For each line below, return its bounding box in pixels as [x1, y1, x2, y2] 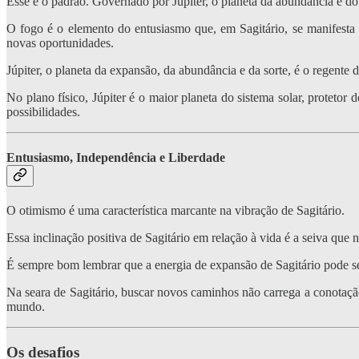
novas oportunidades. [6, 35, 114, 50]
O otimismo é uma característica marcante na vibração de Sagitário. [6, 204, 345, 218]
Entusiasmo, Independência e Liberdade [6, 150, 225, 164]
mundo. [6, 300, 45, 314]
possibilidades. [6, 104, 80, 119]
